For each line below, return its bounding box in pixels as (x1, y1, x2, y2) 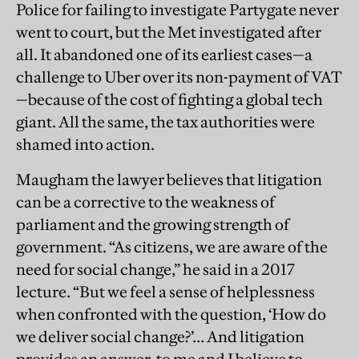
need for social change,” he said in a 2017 (16, 260, 295, 280)
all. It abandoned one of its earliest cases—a (16, 45, 313, 65)
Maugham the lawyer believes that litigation (16, 170, 322, 190)
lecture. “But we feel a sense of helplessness (16, 282, 315, 302)
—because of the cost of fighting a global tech (16, 90, 323, 110)
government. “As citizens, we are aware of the (16, 237, 328, 257)
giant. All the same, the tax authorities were (16, 112, 315, 132)
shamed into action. (16, 135, 155, 155)
